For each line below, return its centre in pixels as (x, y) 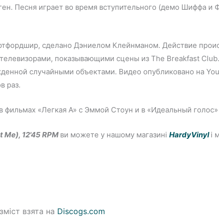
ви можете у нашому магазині (115, 134)
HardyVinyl (189, 134)
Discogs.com (81, 211)
